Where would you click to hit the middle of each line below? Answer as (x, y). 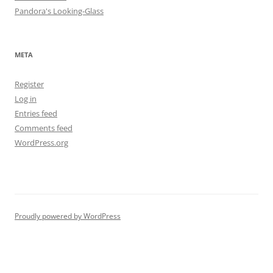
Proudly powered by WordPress (68, 216)
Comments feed (44, 128)
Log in (26, 99)
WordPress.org (41, 143)
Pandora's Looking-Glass (59, 11)
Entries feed (36, 114)
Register (29, 84)
